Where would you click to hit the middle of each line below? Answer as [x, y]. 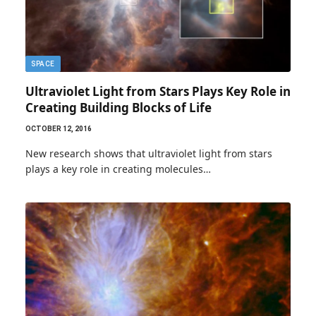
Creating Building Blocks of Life [119, 107]
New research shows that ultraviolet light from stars [149, 153]
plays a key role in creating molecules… [118, 169]
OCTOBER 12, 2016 [59, 128]
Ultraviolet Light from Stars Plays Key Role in [158, 91]
